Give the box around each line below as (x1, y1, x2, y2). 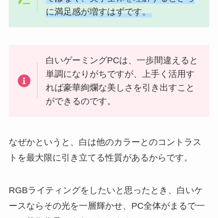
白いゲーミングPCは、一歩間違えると (46, 55, 199, 65)
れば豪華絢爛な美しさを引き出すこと (46, 82, 195, 92)
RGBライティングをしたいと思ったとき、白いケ (8, 185, 203, 196)
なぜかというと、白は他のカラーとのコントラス (8, 137, 201, 147)
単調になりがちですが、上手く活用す (46, 69, 195, 79)
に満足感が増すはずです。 (46, 7, 151, 17)
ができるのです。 (46, 96, 116, 106)
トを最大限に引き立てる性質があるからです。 (8, 152, 193, 163)
